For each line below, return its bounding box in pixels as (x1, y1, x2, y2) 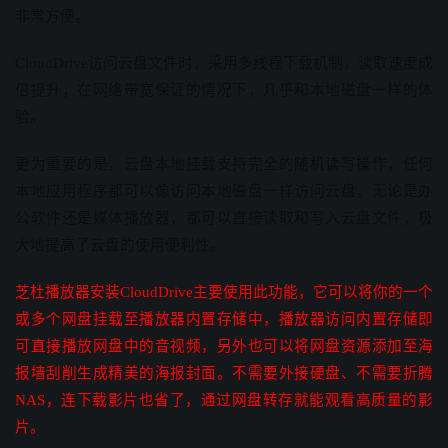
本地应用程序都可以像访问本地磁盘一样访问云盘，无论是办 (15, 183, 433, 200)
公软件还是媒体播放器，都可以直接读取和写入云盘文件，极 (15, 210, 433, 227)
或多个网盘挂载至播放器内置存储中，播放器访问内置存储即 (15, 311, 433, 328)
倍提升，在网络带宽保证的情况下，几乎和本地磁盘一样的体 (15, 82, 433, 99)
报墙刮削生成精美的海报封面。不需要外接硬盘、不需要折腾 (15, 365, 433, 382)
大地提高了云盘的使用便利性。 (15, 237, 225, 254)
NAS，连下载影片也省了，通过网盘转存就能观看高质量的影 (15, 392, 433, 409)
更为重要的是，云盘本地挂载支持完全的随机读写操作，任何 (15, 156, 433, 173)
